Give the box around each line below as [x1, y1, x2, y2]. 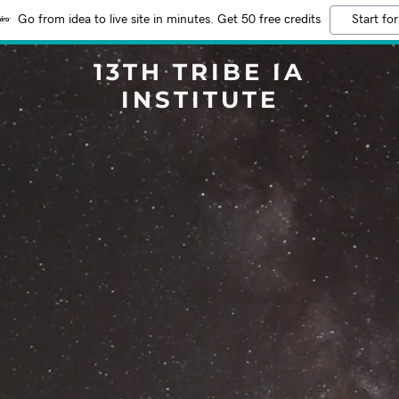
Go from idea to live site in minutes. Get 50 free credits [18, 13, 321, 26]
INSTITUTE [120, 85, 279, 114]
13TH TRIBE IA [94, 58, 305, 86]
